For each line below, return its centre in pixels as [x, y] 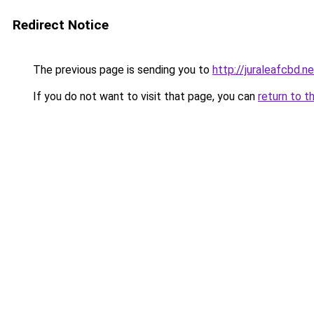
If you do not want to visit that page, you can [144, 96]
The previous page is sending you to [121, 70]
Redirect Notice [61, 25]
